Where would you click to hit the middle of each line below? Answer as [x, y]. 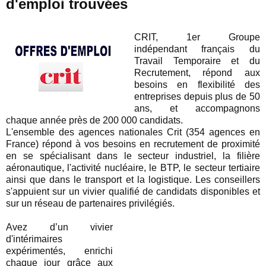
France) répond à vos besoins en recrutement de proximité [133, 144]
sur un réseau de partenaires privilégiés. [90, 204]
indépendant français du [197, 49]
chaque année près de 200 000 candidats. [94, 121]
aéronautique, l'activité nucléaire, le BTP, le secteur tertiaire [133, 168]
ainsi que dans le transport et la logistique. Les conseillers [133, 180]
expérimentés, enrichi [60, 251]
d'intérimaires [34, 239]
